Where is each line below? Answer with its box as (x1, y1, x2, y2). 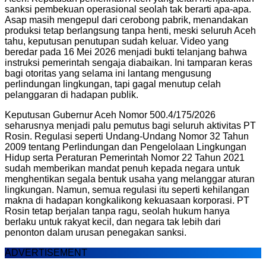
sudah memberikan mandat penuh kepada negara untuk (5, 163, 240, 173)
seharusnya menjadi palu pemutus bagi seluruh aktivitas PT (5, 120, 256, 131)
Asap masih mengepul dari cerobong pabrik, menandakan (5, 14, 248, 25)
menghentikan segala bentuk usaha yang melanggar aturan (5, 173, 255, 184)
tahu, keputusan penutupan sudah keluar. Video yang (5, 36, 229, 46)
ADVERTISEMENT (5, 247, 87, 258)
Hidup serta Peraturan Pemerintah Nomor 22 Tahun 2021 (5, 152, 245, 163)
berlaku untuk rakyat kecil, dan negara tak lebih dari (5, 216, 221, 227)
